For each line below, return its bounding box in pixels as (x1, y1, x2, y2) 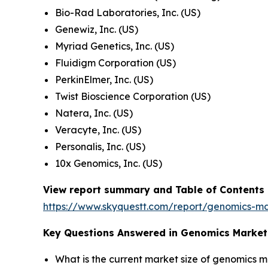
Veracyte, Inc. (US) (55, 123, 141, 136)
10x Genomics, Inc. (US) (55, 157, 162, 169)
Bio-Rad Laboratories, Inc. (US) (55, 6, 200, 19)
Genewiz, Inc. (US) (55, 23, 138, 35)
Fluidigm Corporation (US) (55, 56, 176, 69)
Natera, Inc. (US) (55, 106, 133, 119)
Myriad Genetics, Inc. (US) (55, 39, 174, 52)
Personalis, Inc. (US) (55, 140, 145, 153)
